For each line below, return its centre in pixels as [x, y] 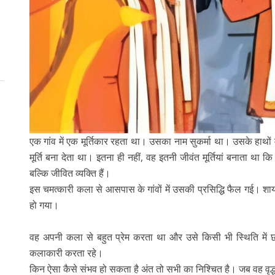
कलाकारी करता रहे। [66, 253]
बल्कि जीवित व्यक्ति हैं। [70, 173]
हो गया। [44, 205]
